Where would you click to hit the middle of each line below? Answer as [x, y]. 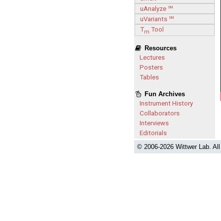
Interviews [154, 123]
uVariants [154, 19]
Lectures [152, 57]
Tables [149, 77]
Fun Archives [164, 94]
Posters [151, 67]
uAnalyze [154, 8]
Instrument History [166, 103]
